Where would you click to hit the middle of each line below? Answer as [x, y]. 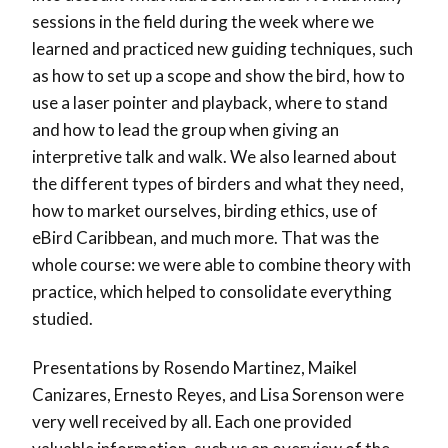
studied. [62, 318]
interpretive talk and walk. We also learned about [214, 156]
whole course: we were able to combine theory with [221, 264]
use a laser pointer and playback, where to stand [210, 102]
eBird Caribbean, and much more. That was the [205, 237]
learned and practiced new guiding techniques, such [222, 48]
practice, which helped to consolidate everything [212, 291]
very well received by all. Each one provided [192, 421]
